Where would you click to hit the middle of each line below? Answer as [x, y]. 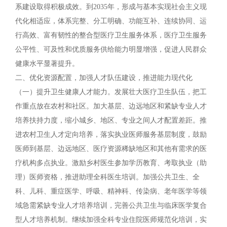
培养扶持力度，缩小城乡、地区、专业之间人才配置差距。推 [111, 120]
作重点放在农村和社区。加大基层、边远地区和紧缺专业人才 [111, 106]
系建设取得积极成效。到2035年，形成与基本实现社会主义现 [111, 7]
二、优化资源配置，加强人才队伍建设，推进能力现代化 [104, 78]
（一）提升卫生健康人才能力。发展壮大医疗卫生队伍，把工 [111, 92]
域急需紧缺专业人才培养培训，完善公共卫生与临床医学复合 [111, 205]
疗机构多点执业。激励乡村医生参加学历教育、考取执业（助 [111, 163]
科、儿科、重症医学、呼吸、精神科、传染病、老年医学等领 [111, 191]
